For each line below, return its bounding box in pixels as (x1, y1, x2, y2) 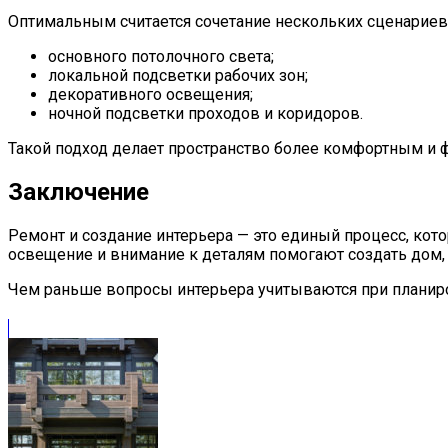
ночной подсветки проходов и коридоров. (48, 103, 363, 123)
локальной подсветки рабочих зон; (48, 65, 308, 85)
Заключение (8, 177, 149, 206)
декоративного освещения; (48, 84, 253, 104)
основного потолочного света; (48, 46, 274, 66)
